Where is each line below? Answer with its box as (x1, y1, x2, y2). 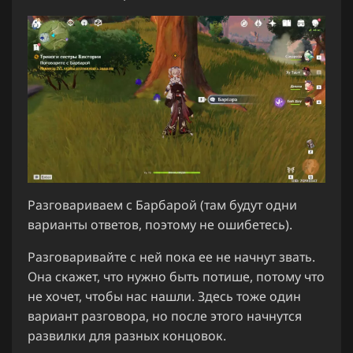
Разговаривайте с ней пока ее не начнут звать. (28, 248, 315, 266)
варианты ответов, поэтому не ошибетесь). (28, 216, 292, 234)
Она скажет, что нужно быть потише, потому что (28, 268, 325, 286)
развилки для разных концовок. (28, 327, 226, 345)
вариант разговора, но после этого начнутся (28, 307, 302, 325)
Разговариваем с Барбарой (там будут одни (28, 196, 297, 214)
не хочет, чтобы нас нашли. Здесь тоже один (28, 288, 301, 306)
